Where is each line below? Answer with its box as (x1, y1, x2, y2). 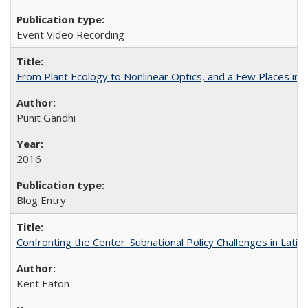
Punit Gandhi (16, 110, 76, 124)
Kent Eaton (16, 276, 69, 290)
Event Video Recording (16, 27, 124, 41)
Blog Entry (16, 192, 66, 207)
